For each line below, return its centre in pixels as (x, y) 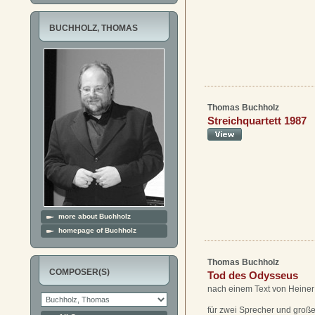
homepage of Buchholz (97, 230)
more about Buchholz (95, 216)
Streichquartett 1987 (257, 121)
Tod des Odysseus (253, 276)
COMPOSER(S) (79, 272)
